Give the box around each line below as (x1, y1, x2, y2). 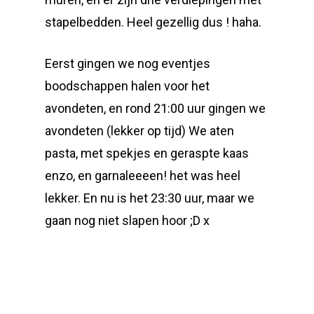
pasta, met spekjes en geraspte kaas (45, 146, 249, 161)
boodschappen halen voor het (45, 78, 210, 93)
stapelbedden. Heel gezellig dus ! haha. (45, 15, 261, 29)
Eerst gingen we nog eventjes (45, 56, 210, 71)
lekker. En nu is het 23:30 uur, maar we (45, 191, 254, 205)
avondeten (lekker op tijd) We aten (45, 123, 234, 138)
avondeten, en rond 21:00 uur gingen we (45, 101, 266, 116)
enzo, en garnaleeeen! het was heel (45, 168, 240, 183)
